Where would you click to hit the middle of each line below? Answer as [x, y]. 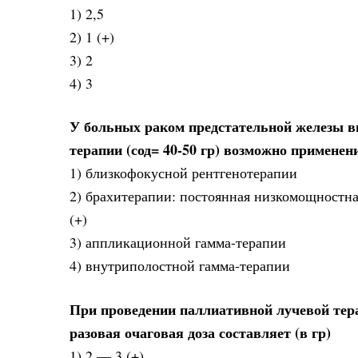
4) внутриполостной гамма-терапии [180, 266]
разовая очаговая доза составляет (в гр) [200, 332]
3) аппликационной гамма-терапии [178, 243]
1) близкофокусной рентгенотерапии [183, 173]
